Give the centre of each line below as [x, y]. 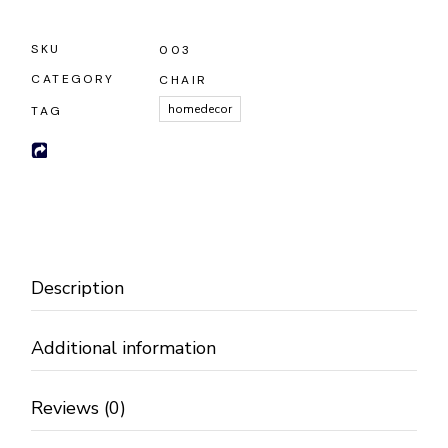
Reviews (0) [79, 408]
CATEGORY [73, 79]
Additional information [124, 348]
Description [78, 288]
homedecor [200, 109]
